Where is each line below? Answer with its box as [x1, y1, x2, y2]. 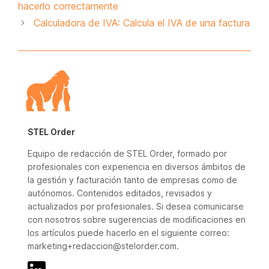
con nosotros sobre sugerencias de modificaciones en [28, 214, 246, 225]
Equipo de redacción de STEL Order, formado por [28, 148, 227, 159]
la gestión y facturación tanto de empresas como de [28, 175, 237, 185]
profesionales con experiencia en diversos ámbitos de [28, 162, 246, 172]
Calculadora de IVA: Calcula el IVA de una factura [33, 17, 250, 29]
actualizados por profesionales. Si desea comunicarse [28, 201, 244, 211]
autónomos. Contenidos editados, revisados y [28, 188, 212, 198]
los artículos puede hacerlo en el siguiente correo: [28, 228, 229, 238]
